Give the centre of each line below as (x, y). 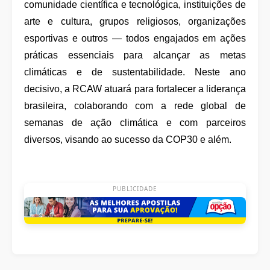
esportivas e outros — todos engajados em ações (135, 38)
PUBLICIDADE (135, 189)
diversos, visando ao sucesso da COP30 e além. (128, 140)
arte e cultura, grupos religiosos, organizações (135, 21)
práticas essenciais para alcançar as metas (135, 55)
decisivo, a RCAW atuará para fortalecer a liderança (135, 89)
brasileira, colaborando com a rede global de (135, 106)
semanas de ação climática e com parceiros (135, 123)
